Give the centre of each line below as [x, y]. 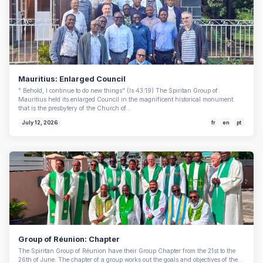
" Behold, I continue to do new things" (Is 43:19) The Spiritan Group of [118, 90]
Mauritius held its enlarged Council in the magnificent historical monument [126, 99]
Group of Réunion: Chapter [69, 240]
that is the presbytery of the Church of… [75, 108]
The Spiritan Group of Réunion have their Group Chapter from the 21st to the [127, 251]
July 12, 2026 [40, 123]
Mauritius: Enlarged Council [72, 79]
